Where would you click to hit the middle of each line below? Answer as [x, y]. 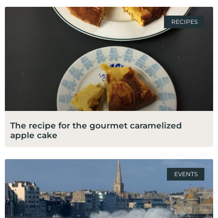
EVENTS [186, 174]
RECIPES [184, 22]
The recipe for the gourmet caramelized [96, 125]
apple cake [34, 135]
